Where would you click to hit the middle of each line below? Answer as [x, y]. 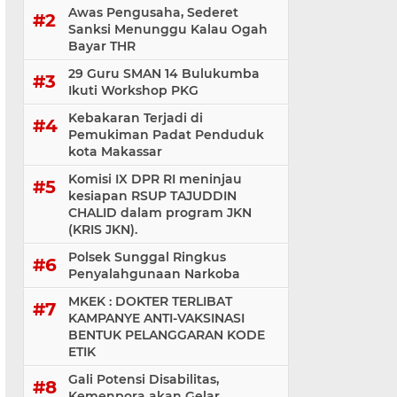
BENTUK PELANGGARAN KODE [167, 335]
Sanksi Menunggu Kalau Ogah [168, 29]
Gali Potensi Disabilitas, [144, 379]
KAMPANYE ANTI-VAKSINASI [156, 318]
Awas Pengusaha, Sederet [153, 12]
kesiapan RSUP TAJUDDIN [152, 196]
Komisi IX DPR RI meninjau [155, 179]
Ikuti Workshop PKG [133, 90]
